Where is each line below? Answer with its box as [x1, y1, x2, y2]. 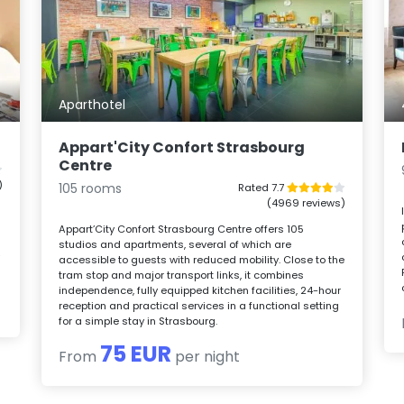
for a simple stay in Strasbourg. [59, 314, 218, 329]
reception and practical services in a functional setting [59, 298, 340, 314]
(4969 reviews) [266, 196, 345, 211]
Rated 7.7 [237, 180, 287, 196]
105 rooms [59, 179, 123, 198]
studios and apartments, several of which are [59, 237, 292, 252]
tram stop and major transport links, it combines [59, 268, 305, 283]
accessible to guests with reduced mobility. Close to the [59, 252, 345, 268]
